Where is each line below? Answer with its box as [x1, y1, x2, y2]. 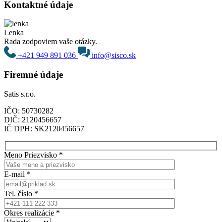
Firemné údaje [4, 69, 63, 80]
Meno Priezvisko [4, 151, 59, 160]
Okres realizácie [4, 209, 56, 218]
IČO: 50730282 [4, 106, 54, 115]
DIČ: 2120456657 [4, 115, 61, 124]
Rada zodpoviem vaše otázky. [4, 37, 97, 46]
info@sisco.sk [90, 51, 136, 60]
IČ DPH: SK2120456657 [4, 124, 84, 133]
